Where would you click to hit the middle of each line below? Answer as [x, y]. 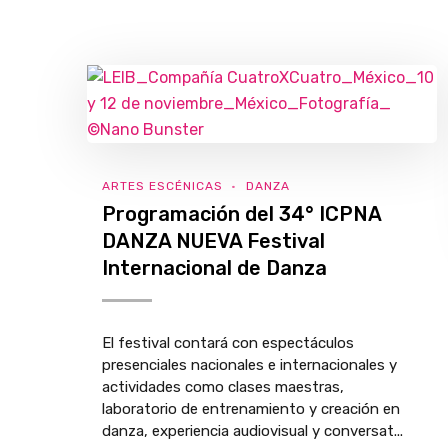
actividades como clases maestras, [223, 387]
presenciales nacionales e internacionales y [249, 365]
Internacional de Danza [214, 268]
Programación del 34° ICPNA [241, 214]
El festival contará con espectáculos [228, 343]
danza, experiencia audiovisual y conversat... [252, 431]
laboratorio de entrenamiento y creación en [251, 409]
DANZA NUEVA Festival [213, 241]
